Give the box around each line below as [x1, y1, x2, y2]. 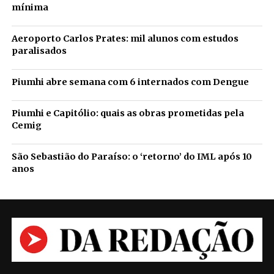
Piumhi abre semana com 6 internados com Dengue [11, 76, 249, 87]
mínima [11, 2, 48, 13]
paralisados [11, 45, 67, 56]
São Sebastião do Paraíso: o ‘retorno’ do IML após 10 [11, 151, 252, 162]
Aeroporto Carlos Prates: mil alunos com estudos [11, 33, 239, 44]
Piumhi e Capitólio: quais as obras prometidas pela [11, 108, 244, 119]
